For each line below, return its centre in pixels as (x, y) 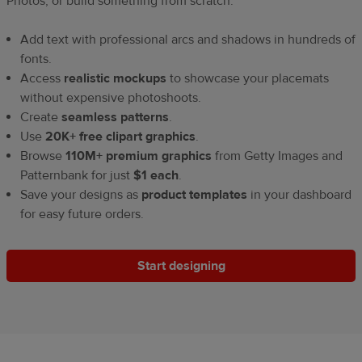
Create (41, 118)
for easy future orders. (82, 215)
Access (42, 79)
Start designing (181, 266)
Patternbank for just (77, 176)
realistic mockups (115, 79)
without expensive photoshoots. (111, 98)
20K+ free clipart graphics (120, 137)
